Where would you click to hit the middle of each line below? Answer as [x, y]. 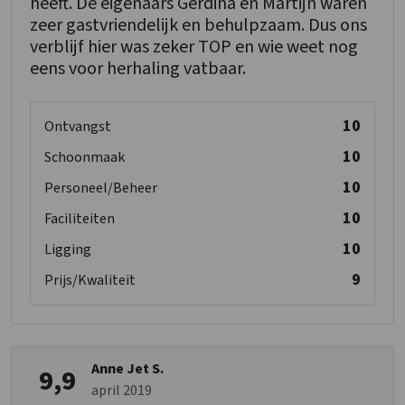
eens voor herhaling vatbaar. [138, 69]
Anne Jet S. [128, 369]
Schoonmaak [85, 158]
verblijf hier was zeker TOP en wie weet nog [194, 47]
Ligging [68, 250]
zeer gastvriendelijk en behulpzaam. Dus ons [198, 26]
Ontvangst [78, 127]
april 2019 [122, 391]
